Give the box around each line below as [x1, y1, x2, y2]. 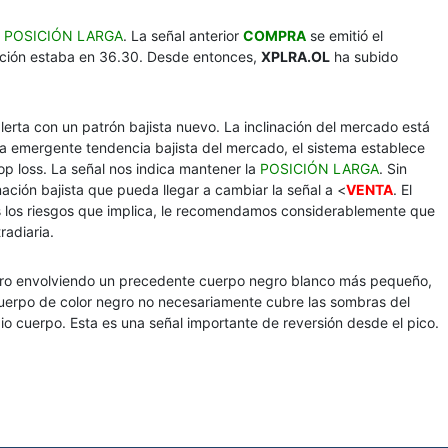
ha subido [330, 48, 398, 65]
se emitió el [306, 27, 383, 44]
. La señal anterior [123, 27, 243, 44]
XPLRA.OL [261, 48, 330, 65]
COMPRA [243, 27, 306, 44]
